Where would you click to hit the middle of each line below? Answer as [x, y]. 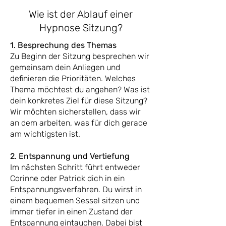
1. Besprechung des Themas [63, 45]
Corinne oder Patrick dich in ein [67, 178]
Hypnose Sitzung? [81, 28]
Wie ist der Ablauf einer [81, 14]
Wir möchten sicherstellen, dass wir [75, 112]
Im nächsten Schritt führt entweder [75, 167]
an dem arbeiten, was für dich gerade [79, 123]
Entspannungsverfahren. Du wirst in [76, 189]
